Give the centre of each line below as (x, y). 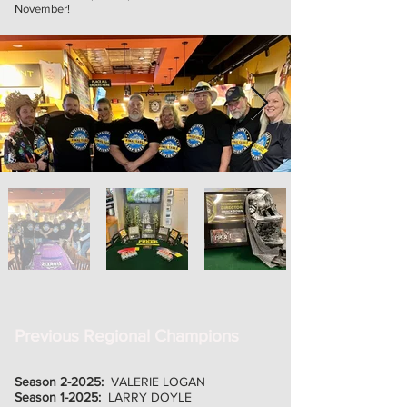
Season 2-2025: (63, 382)
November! (42, 9)
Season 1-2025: (61, 397)
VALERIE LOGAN (158, 382)
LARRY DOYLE (150, 397)
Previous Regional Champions (127, 336)
